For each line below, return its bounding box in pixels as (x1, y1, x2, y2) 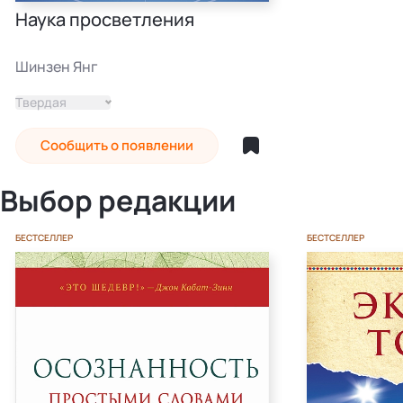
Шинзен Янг (15, 57, 98, 77)
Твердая (15, 93, 67, 111)
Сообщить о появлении (40, 136, 194, 156)
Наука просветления (15, 7, 194, 32)
